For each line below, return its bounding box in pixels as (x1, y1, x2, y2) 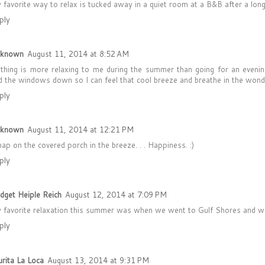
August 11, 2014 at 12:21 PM (27, 124, 134, 135)
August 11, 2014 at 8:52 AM (27, 48, 129, 59)
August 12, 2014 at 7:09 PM (65, 189, 167, 201)
